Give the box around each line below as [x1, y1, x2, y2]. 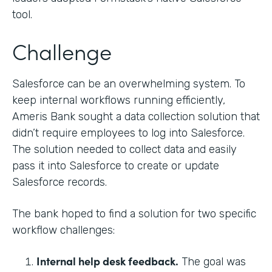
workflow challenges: [12, 223, 115, 237]
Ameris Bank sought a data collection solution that [12, 109, 260, 123]
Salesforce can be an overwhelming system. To [12, 76, 245, 90]
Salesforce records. [12, 175, 107, 189]
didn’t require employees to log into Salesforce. [12, 126, 245, 140]
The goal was [178, 254, 246, 268]
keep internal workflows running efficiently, [12, 93, 225, 107]
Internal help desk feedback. [36, 253, 178, 268]
